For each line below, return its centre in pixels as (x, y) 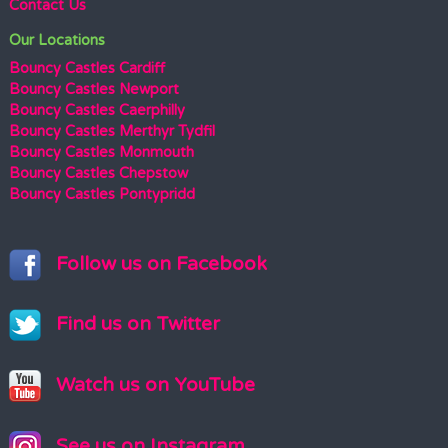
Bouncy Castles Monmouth (101, 153)
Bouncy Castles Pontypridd (101, 195)
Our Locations (56, 41)
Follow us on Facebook (161, 263)
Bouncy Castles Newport (93, 90)
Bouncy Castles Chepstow (98, 174)
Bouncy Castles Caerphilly (96, 111)
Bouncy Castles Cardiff (86, 69)
